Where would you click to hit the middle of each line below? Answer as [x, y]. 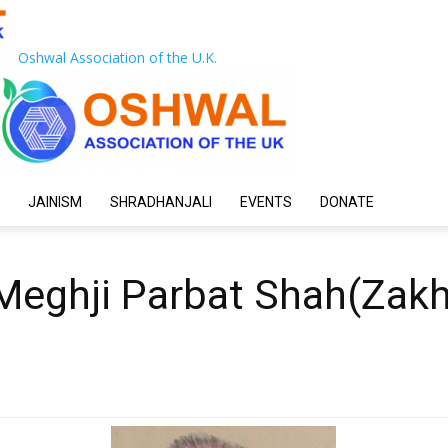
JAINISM [55, 202]
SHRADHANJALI [161, 202]
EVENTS [266, 202]
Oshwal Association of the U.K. [117, 57]
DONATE [347, 202]
